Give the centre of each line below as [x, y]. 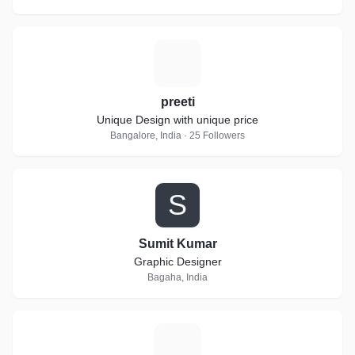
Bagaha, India [177, 277]
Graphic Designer [177, 261]
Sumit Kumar [177, 244]
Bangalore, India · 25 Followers [177, 136]
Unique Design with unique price [177, 120]
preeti [177, 102]
